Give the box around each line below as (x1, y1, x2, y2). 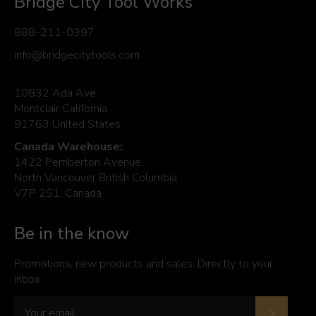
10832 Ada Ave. (14, 85, 98, 102)
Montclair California (14, 101, 107, 117)
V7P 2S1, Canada (14, 186, 102, 202)
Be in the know (14, 222, 129, 245)
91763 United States (14, 116, 121, 133)
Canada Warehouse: (14, 139, 123, 155)
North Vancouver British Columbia (14, 170, 177, 186)
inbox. (14, 272, 42, 288)
